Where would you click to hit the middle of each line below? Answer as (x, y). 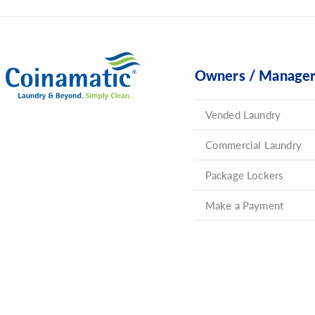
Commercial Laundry (253, 144)
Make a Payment (244, 205)
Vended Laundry (243, 114)
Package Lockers (244, 174)
